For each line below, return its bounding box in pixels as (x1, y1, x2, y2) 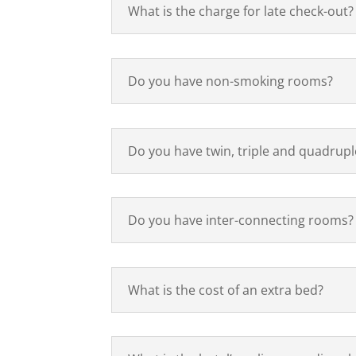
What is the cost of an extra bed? (128, 281, 324, 299)
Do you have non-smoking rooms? (128, 72, 334, 90)
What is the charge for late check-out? (128, 2, 354, 21)
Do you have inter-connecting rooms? (128, 211, 354, 230)
